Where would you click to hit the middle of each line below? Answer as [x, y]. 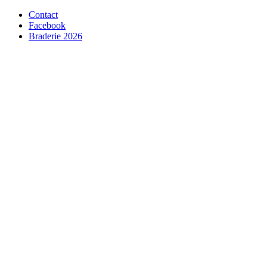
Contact [43, 15]
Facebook [47, 25]
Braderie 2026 [55, 36]
